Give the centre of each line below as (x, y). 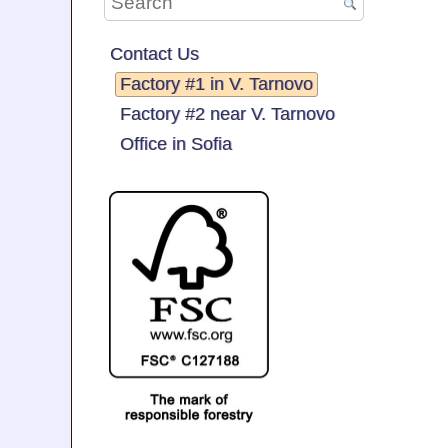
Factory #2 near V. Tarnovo (227, 113)
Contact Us (154, 53)
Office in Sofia (176, 143)
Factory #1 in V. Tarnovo (216, 83)
